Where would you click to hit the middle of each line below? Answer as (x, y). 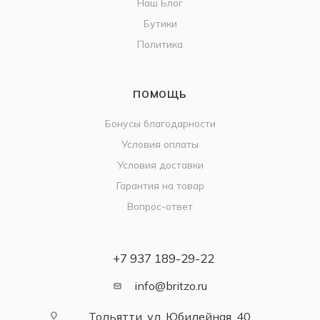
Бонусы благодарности (160, 124)
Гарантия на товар (160, 186)
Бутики (160, 24)
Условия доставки (160, 165)
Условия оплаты (160, 144)
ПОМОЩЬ (160, 94)
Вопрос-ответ (160, 206)
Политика (160, 44)
